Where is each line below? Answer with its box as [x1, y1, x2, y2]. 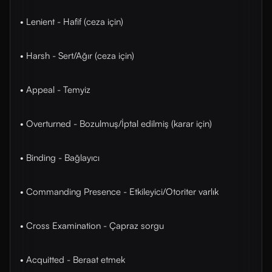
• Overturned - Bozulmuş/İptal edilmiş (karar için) [20, 118, 212, 129]
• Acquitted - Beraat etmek [20, 254, 125, 265]
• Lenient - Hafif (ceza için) [20, 16, 123, 27]
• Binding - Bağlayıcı [20, 152, 100, 163]
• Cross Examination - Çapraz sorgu [20, 220, 164, 231]
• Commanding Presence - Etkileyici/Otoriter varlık [20, 186, 219, 197]
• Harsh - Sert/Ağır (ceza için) [20, 50, 134, 61]
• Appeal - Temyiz [20, 84, 90, 95]
